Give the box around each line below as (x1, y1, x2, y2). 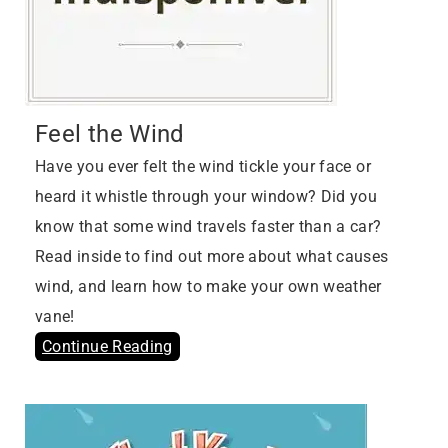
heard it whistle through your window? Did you (35, 187, 378, 207)
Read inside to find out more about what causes (35, 247, 389, 267)
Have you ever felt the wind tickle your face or (35, 157, 371, 177)
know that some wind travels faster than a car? (35, 217, 382, 237)
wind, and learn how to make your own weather (35, 277, 382, 297)
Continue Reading (42, 337, 173, 357)
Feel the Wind (35, 119, 185, 149)
